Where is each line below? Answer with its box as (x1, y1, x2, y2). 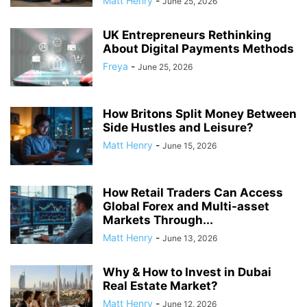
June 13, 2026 (162, 233, 217, 243)
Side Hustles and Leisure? (103, 121, 254, 134)
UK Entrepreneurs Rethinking (103, 28, 271, 42)
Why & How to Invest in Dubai (103, 265, 271, 279)
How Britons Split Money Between (103, 107, 297, 121)
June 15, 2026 (162, 140, 217, 151)
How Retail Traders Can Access (103, 186, 283, 199)
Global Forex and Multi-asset (103, 199, 269, 213)
